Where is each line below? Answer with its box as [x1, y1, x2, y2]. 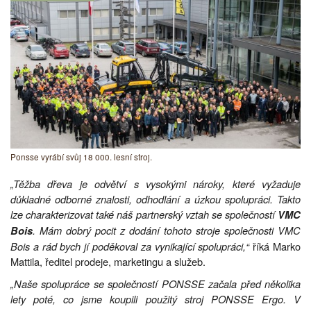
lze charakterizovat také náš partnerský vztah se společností [10, 206, 278, 221]
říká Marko [249, 238, 301, 253]
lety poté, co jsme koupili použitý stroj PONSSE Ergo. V [10, 291, 301, 306]
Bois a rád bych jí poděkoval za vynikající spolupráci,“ [10, 238, 250, 253]
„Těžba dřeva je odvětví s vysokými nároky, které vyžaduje [10, 176, 301, 191]
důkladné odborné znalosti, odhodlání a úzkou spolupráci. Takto [10, 191, 301, 206]
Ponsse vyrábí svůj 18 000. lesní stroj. [10, 151, 152, 162]
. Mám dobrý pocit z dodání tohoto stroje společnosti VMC [33, 222, 301, 237]
